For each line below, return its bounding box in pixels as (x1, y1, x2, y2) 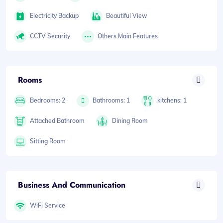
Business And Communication (18, 179, 125, 191)
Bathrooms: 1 (93, 97, 130, 105)
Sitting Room (30, 137, 66, 145)
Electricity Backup (30, 12, 79, 20)
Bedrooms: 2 (30, 97, 65, 105)
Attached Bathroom (30, 117, 85, 125)
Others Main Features (98, 32, 158, 40)
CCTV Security (30, 32, 70, 40)
